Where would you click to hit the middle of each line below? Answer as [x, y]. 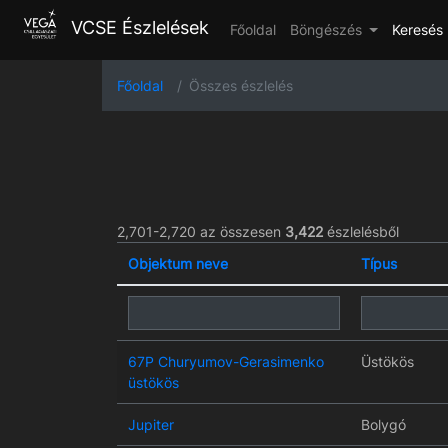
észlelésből [361, 232]
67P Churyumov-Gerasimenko [225, 362]
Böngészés [327, 30]
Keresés [417, 30]
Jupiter [150, 425]
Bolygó [383, 425]
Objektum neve [177, 264]
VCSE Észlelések [137, 28]
